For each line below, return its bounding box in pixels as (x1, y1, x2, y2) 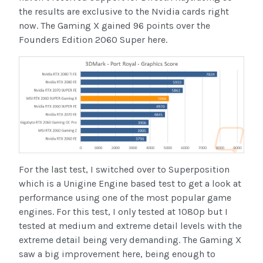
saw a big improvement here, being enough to (19, 248, 215, 260)
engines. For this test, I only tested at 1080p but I (19, 206, 228, 218)
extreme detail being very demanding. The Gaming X (19, 234, 241, 246)
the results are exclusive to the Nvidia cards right (19, 6, 229, 18)
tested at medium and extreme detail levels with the (19, 220, 242, 232)
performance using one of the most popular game (19, 192, 231, 204)
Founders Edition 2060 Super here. (19, 34, 167, 46)
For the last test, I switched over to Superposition (19, 164, 230, 176)
